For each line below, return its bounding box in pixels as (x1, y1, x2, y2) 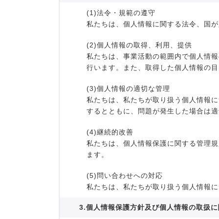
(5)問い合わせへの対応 (87, 172, 163, 179)
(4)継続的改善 (87, 129, 133, 136)
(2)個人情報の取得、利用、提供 (87, 42, 192, 49)
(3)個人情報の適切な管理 (87, 85, 170, 92)
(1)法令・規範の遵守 (87, 9, 155, 17)
